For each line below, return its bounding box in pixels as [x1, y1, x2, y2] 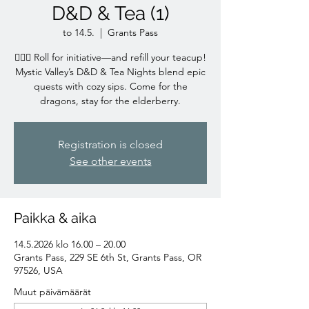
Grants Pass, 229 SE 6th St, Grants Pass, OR [14, 250, 201, 263]
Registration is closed [58, 137, 163, 151]
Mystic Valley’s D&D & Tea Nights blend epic [15, 65, 206, 78]
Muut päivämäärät [14, 285, 91, 298]
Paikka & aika [14, 209, 97, 226]
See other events [69, 154, 152, 168]
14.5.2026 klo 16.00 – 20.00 [14, 237, 126, 250]
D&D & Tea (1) [51, 1, 170, 25]
